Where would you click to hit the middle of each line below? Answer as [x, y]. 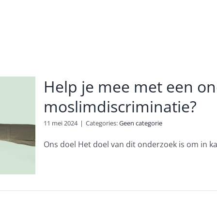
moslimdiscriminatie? [120, 106]
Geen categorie [140, 123]
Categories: [102, 123]
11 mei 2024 [60, 123]
